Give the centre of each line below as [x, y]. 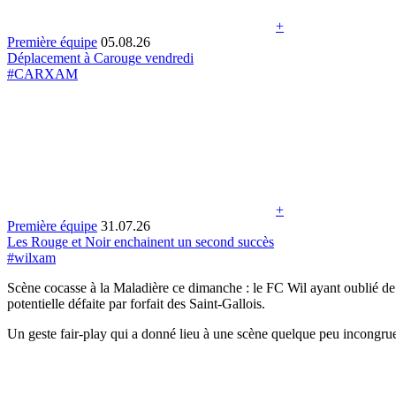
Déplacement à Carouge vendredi [100, 57]
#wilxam [31, 257]
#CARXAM [42, 73]
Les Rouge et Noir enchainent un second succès [141, 241]
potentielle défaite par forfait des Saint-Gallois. [136, 303]
